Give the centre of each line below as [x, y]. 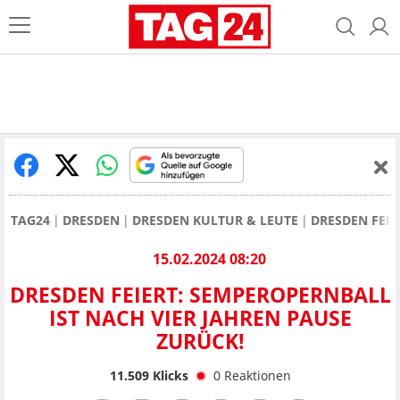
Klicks [168, 375]
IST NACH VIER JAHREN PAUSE [200, 318]
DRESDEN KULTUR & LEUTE [215, 220]
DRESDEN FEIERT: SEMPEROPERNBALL [200, 295]
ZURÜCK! [200, 342]
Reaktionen [257, 375]
